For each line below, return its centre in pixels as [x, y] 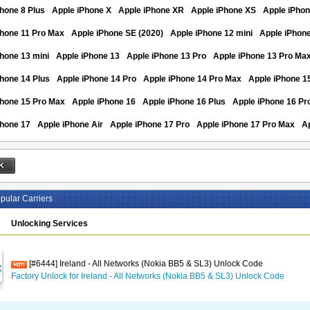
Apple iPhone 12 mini [211, 33]
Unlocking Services [49, 224]
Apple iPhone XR [151, 10]
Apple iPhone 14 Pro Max [192, 79]
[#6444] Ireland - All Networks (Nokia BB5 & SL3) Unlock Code [145, 264]
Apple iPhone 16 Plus [184, 102]
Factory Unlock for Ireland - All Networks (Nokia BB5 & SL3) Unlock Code [148, 276]
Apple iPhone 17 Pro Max [246, 125]
